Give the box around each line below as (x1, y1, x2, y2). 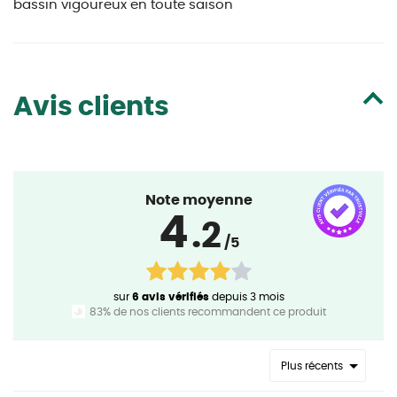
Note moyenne (144, 193, 253, 207)
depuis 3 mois (208, 292, 284, 302)
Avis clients (13, 94, 169, 121)
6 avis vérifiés (131, 292, 209, 302)
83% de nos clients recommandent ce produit (89, 307, 326, 317)
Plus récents (281, 360, 343, 371)
